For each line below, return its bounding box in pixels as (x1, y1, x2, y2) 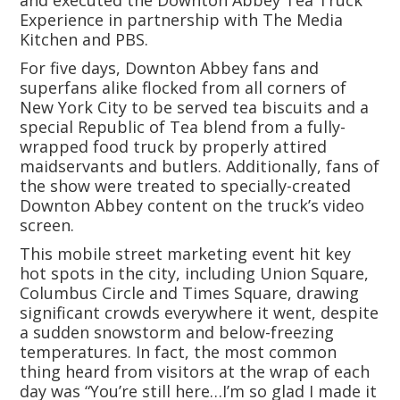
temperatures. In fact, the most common (20, 341, 337, 362)
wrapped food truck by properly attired (20, 136, 328, 157)
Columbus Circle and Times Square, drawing (20, 282, 360, 304)
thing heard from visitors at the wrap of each (20, 361, 371, 382)
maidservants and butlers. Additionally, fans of (20, 155, 380, 177)
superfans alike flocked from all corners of (20, 77, 347, 98)
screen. (20, 214, 75, 236)
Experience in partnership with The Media (20, 9, 344, 30)
